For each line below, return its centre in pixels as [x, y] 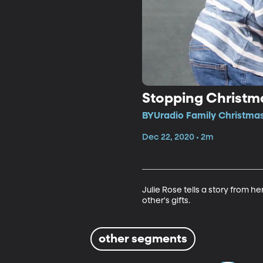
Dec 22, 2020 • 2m [177, 137]
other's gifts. [166, 200]
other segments [143, 239]
